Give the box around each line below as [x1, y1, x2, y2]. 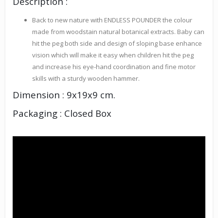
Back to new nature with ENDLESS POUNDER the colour [32, 16, 192, 25]
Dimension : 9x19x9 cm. [13, 89, 115, 101]
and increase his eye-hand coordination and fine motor [32, 62, 196, 72]
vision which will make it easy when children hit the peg [32, 51, 194, 60]
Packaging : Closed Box [13, 107, 111, 120]
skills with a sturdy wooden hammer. [32, 74, 140, 83]
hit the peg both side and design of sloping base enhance [32, 39, 202, 48]
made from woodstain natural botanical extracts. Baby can [32, 27, 204, 36]
